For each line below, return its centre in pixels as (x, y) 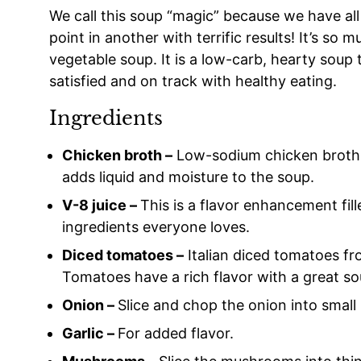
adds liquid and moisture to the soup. (188, 177)
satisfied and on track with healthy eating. (193, 81)
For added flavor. (176, 334)
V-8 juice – (101, 205)
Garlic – (90, 334)
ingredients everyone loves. (156, 227)
